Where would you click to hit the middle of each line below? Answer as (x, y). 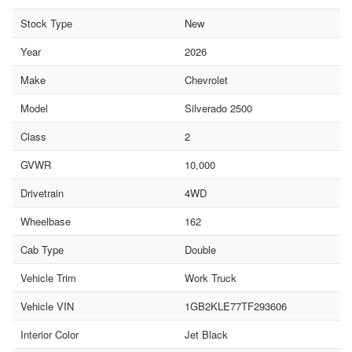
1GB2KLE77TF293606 (235, 306)
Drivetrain (42, 192)
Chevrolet (206, 79)
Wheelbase (46, 221)
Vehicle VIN (47, 306)
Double (200, 249)
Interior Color (49, 334)
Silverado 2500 (218, 108)
